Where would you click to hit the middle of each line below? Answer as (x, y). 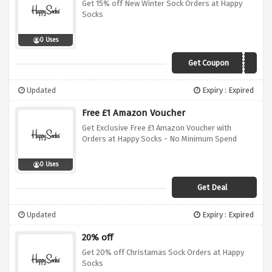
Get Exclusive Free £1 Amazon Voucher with (157, 128)
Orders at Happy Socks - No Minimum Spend (159, 139)
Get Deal (212, 188)
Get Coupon (208, 63)
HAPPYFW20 (229, 64)
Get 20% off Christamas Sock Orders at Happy (163, 253)
